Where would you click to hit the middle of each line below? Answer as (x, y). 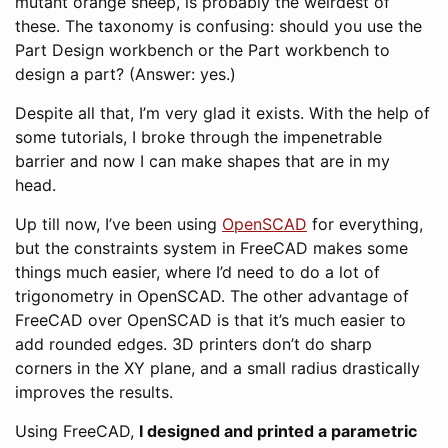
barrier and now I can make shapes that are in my (202, 161)
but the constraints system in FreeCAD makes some (211, 248)
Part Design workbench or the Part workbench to (202, 50)
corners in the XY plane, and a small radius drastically (217, 368)
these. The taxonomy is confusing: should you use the (218, 26)
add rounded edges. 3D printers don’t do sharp (193, 344)
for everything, (365, 224)
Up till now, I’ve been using (118, 224)
